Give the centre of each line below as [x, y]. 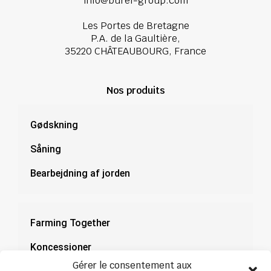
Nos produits [135, 91]
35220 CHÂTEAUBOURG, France [135, 51]
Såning [46, 149]
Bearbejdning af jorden [80, 174]
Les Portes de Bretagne [135, 26]
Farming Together [70, 223]
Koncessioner [61, 247]
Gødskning [54, 125]
